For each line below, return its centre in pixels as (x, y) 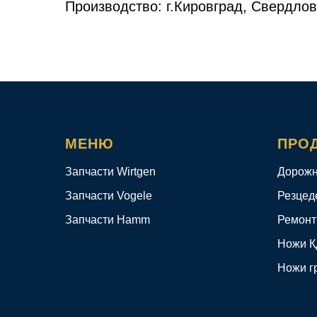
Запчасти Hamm (108, 220)
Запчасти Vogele (109, 196)
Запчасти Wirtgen (110, 172)
